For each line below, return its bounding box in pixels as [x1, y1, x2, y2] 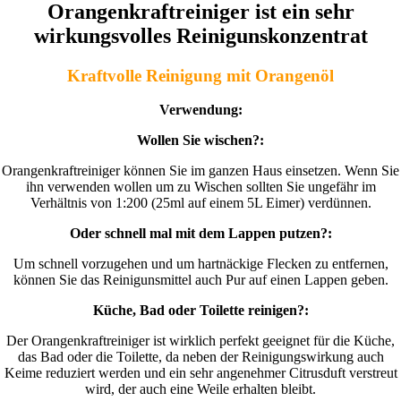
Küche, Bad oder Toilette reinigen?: [92, 303, 309, 319]
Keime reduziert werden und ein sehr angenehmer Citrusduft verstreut [4, 365, 397, 381]
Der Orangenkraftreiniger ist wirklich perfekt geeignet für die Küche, [6, 333, 395, 349]
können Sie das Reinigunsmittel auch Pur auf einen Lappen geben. [13, 272, 388, 288]
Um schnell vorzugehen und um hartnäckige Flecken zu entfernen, [13, 256, 388, 272]
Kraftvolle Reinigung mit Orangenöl [67, 65, 334, 85]
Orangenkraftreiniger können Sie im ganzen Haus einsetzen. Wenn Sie [2, 163, 399, 179]
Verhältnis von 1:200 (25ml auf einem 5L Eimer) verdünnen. [30, 195, 371, 211]
